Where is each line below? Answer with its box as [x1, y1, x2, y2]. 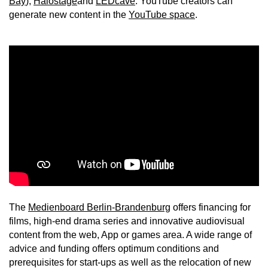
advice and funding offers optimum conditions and [9, 243, 219, 254]
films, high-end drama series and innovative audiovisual [9, 216, 245, 227]
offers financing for [170, 202, 251, 213]
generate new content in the [9, 10, 129, 20]
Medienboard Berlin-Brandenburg [28, 202, 170, 213]
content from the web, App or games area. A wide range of [9, 230, 252, 240]
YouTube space [129, 10, 195, 20]
